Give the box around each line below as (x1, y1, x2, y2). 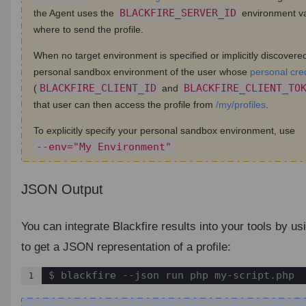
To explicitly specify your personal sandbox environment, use (33, 125, 295, 136)
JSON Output (20, 181, 103, 197)
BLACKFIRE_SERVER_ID (119, 7, 236, 19)
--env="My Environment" (36, 141, 171, 153)
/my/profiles (215, 99, 266, 110)
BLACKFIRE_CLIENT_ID (39, 82, 156, 94)
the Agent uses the (33, 8, 117, 18)
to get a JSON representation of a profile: (20, 240, 231, 253)
